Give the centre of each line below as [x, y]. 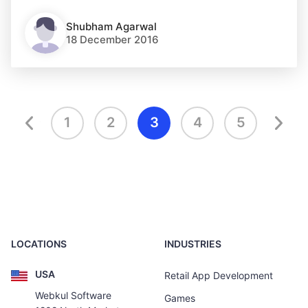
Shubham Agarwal [111, 26]
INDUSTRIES [193, 244]
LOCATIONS [39, 244]
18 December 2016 [112, 40]
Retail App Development [219, 275]
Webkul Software [73, 295]
